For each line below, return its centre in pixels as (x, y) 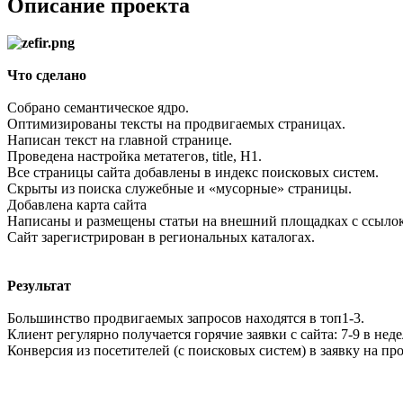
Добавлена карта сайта (77, 205)
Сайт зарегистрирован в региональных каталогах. (161, 237)
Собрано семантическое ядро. (98, 108)
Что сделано (47, 76)
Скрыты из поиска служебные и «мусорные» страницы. (179, 189)
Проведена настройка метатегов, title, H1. (134, 157)
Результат (39, 286)
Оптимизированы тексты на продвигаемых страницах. (176, 124)
